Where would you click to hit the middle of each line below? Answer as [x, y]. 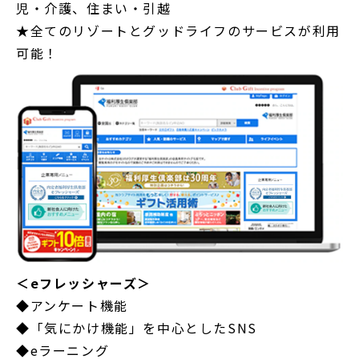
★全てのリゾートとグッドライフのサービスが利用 [178, 31]
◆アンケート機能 [72, 306]
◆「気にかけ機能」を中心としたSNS [137, 328]
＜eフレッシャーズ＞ [84, 283]
